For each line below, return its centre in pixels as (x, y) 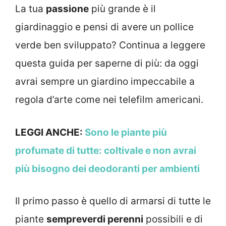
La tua (31, 9)
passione (67, 9)
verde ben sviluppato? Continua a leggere (110, 45)
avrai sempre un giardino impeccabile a (105, 82)
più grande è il (122, 9)
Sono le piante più (126, 132)
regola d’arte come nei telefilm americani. (109, 100)
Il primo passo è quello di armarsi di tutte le (113, 201)
